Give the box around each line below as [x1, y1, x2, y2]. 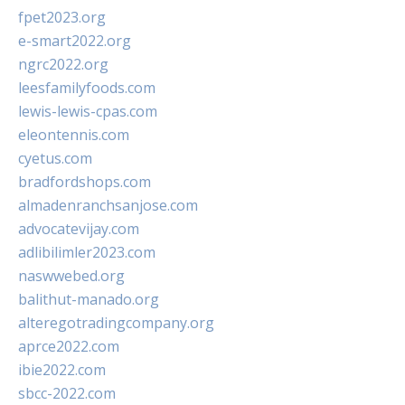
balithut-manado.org [18, 289, 159, 309]
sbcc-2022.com [18, 383, 116, 403]
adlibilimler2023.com [18, 242, 155, 262]
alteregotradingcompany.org [18, 313, 214, 333]
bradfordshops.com [18, 172, 151, 192]
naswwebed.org [18, 266, 125, 286]
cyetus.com [18, 148, 92, 168]
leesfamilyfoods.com [18, 78, 155, 98]
